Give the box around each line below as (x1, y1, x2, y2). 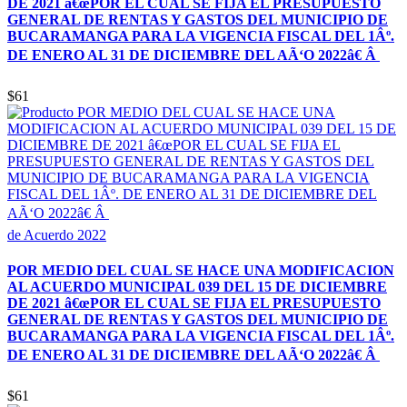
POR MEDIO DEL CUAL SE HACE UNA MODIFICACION (7, 263, 394, 279)
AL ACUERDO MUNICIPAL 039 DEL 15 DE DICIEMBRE (7, 279, 387, 295)
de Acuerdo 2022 (7, 226, 106, 243)
